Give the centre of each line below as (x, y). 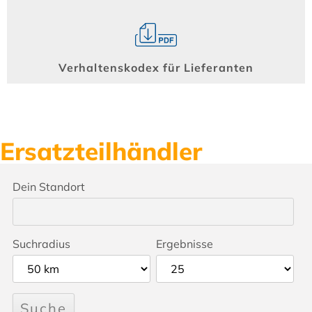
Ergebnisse (184, 244)
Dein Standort (48, 187)
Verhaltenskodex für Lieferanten (156, 67)
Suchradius (41, 244)
